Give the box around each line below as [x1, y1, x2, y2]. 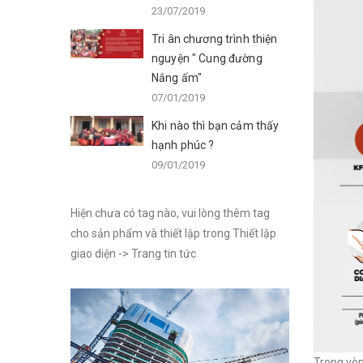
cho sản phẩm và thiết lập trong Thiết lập [70, 227, 276, 240]
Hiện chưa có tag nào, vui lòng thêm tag [70, 207, 270, 220]
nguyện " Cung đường [152, 52, 263, 65]
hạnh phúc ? [152, 139, 215, 152]
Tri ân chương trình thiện [152, 32, 278, 45]
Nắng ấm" [152, 71, 203, 84]
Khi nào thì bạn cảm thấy [152, 119, 280, 132]
